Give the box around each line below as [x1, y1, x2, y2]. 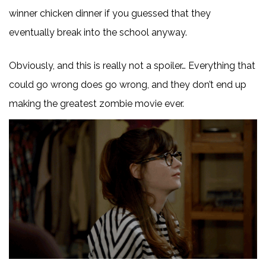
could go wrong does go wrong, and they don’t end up [9, 79, 246, 90]
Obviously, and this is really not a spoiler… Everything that [9, 60, 255, 71]
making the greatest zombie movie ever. [9, 98, 184, 109]
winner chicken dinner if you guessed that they [9, 8, 211, 19]
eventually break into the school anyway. [9, 27, 187, 38]
